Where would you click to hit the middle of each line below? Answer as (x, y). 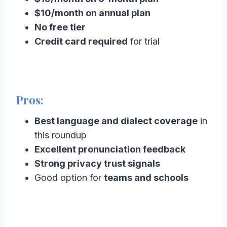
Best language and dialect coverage (116, 121)
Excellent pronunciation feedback (110, 149)
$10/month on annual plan (92, 13)
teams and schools (146, 177)
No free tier (60, 27)
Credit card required (81, 41)
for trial (144, 41)
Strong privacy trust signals (97, 163)
